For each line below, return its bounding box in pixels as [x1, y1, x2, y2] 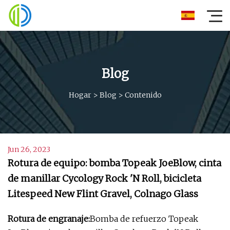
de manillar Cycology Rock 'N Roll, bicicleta [8, 172, 201, 184]
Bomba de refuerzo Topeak [90, 214, 198, 224]
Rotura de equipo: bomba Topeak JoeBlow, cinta [8, 157, 221, 169]
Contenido [124, 90, 162, 100]
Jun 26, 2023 [8, 145, 50, 154]
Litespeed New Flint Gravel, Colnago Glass [8, 188, 198, 200]
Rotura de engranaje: [8, 214, 90, 224]
